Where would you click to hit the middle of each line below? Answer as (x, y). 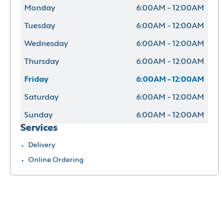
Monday (40, 8)
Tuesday (40, 26)
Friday (36, 80)
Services (39, 128)
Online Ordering (56, 160)
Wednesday (46, 44)
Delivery (42, 145)
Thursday (42, 62)
